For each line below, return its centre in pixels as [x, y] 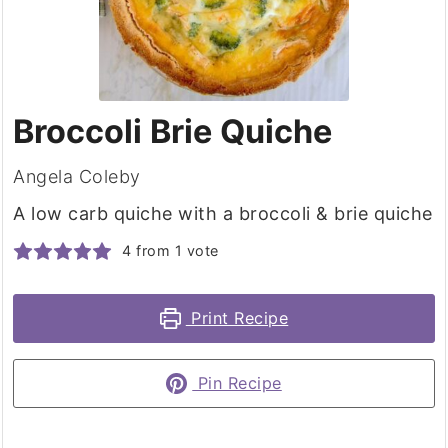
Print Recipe [237, 318]
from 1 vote [175, 251]
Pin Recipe [237, 383]
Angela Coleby [77, 177]
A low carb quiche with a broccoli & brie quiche [223, 214]
